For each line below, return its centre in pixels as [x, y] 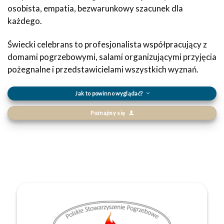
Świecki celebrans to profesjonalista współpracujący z [107, 44]
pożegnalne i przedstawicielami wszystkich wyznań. [103, 69]
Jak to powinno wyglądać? [109, 93]
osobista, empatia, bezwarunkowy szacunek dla [95, 8]
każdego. [25, 20]
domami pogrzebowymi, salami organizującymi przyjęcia [112, 56]
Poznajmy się [108, 112]
